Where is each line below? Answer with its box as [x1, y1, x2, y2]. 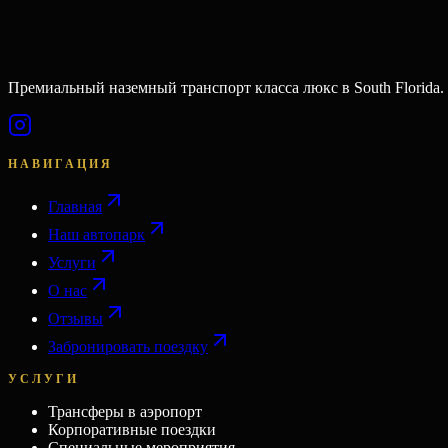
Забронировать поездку [48, 337, 208, 355]
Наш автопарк [48, 225, 145, 243]
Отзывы [48, 309, 103, 327]
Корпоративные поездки [48, 420, 216, 438]
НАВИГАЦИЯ [8, 156, 113, 171]
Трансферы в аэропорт [48, 402, 202, 420]
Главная [48, 197, 102, 215]
